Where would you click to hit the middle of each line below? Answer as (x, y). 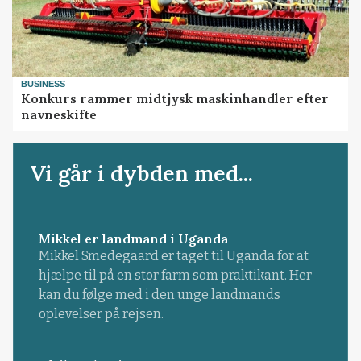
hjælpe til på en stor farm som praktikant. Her (175, 275)
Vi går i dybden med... (142, 173)
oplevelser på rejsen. (101, 313)
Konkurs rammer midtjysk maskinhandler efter (175, 99)
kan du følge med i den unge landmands (159, 294)
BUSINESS (44, 83)
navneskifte (59, 115)
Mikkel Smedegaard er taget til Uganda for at (173, 255)
